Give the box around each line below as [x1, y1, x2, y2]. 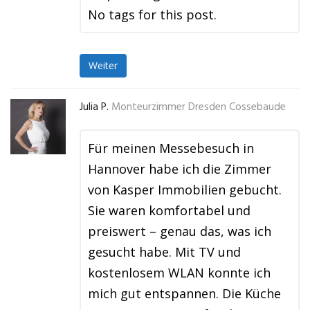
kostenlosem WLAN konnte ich [88, 264, 271, 281]
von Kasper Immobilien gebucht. [88, 181, 282, 198]
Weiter [89, 59, 118, 73]
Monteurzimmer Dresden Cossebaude [111, 99, 286, 116]
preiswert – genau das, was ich [88, 223, 271, 239]
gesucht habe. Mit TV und [88, 244, 241, 260]
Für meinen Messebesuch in [88, 140, 254, 156]
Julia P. [80, 99, 109, 116]
